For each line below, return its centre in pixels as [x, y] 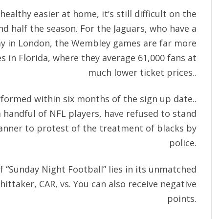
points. [182, 199]
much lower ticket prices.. [142, 73]
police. [183, 143]
